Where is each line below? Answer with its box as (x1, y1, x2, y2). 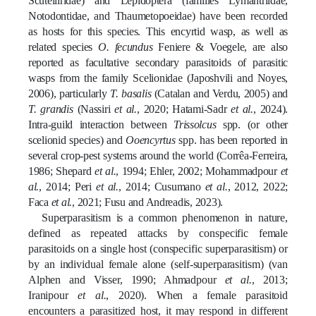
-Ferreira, (248, 149, 288, 162)
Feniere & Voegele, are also (152, 40, 288, 53)
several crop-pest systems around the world (28, 149, 217, 162)
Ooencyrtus (126, 133, 176, 146)
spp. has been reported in (175, 133, 288, 146)
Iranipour (28, 288, 78, 301)
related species (28, 40, 99, 53)
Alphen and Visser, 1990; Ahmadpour (28, 273, 225, 286)
